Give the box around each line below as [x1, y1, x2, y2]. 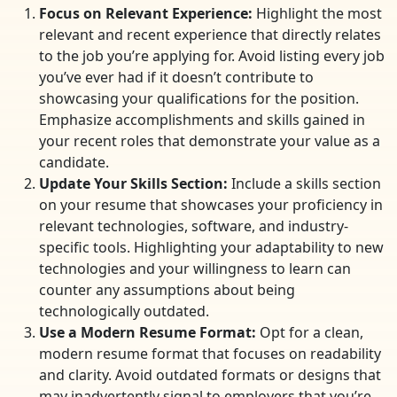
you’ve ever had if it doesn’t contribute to [39, 67, 314, 88]
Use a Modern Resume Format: [39, 323, 256, 343]
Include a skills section [228, 174, 381, 194]
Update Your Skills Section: [39, 174, 228, 194]
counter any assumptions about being [39, 280, 295, 300]
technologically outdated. [39, 301, 209, 322]
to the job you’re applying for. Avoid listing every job [39, 46, 385, 66]
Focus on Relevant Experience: [39, 4, 253, 24]
